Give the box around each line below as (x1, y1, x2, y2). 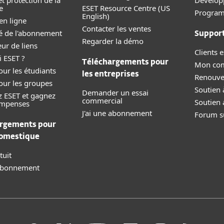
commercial (82, 95, 122, 105)
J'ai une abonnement (82, 108, 152, 118)
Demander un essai (82, 87, 148, 97)
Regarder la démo (82, 36, 143, 46)
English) (82, 11, 109, 21)
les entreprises (82, 70, 139, 78)
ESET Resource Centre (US (82, 3, 170, 13)
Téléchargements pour (82, 58, 168, 66)
